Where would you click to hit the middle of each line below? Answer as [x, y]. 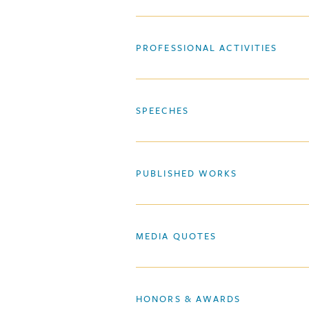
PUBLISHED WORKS [187, 173]
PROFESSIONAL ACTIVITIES [207, 48]
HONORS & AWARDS [189, 299]
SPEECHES [162, 110]
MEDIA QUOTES [177, 236]
